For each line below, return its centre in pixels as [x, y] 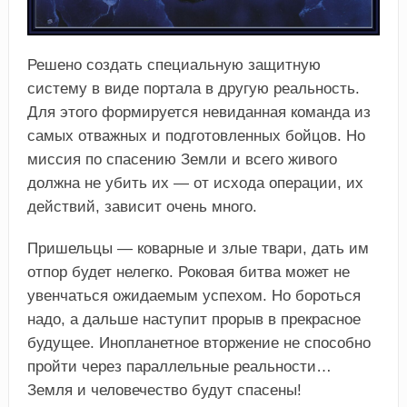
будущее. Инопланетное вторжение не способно [199, 342]
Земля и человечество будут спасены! [164, 390]
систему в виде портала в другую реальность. [193, 88]
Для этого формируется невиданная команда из [199, 112]
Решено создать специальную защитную [174, 65]
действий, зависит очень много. [142, 206]
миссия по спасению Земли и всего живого [182, 159]
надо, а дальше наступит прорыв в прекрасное [194, 319]
